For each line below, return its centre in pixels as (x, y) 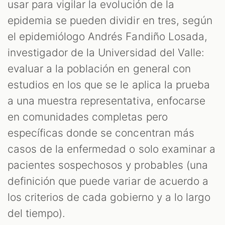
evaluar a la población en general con (99, 68)
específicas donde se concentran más (101, 133)
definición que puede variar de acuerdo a (108, 181)
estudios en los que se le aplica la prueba (109, 84)
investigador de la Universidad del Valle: (106, 52)
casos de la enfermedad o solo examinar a (111, 149)
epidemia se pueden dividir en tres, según (110, 20)
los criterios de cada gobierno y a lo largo (109, 197)
